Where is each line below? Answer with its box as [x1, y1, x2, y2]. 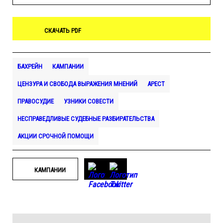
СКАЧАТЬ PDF [44, 27, 81, 34]
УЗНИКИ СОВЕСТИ [64, 98, 113, 105]
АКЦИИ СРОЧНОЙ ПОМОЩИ [17, 132, 94, 140]
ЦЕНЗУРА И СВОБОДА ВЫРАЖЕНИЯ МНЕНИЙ [17, 80, 137, 88]
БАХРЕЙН [17, 63, 42, 70]
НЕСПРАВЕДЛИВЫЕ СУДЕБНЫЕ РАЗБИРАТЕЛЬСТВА [17, 115, 154, 122]
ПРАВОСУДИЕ [17, 98, 54, 105]
